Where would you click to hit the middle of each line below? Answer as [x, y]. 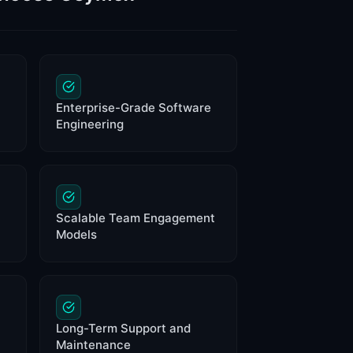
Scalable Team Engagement [135, 217]
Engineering [89, 124]
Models [76, 234]
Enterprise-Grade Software [133, 107]
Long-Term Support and [123, 328]
